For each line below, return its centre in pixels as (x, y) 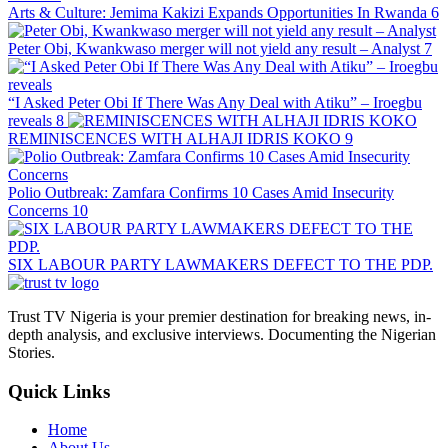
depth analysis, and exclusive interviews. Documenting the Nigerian (222, 334)
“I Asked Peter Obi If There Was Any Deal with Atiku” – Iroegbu (215, 102)
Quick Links (59, 391)
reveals (30, 120)
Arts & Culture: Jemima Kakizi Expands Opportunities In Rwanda (217, 12)
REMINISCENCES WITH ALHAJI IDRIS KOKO (174, 138)
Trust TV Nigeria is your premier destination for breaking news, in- (219, 316)
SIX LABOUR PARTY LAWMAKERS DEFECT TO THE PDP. (220, 264)
